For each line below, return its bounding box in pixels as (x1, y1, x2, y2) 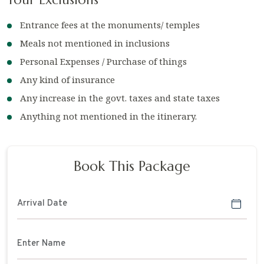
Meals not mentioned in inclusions (20, 37, 170, 49)
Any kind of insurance (20, 73, 115, 85)
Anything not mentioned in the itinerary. (20, 110, 197, 122)
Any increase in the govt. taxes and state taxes (20, 91, 220, 104)
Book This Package (74, 157, 190, 175)
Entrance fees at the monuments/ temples (20, 18, 200, 31)
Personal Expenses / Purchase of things (20, 55, 187, 67)
